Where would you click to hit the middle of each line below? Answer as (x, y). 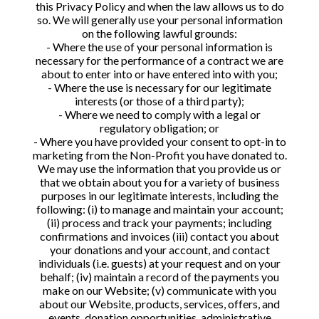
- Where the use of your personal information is (159, 47)
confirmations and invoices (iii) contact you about (159, 236)
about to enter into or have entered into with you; (159, 74)
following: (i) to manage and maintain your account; (159, 209)
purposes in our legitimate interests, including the (159, 195)
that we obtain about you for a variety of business (159, 182)
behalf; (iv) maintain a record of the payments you (159, 277)
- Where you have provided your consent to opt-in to (159, 141)
